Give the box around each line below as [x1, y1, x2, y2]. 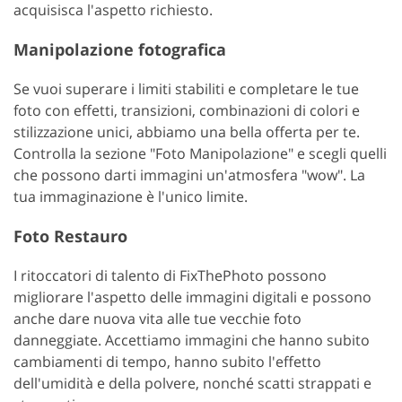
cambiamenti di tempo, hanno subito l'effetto [13, 351, 321, 371]
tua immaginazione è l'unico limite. [13, 186, 248, 206]
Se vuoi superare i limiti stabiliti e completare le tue [13, 78, 359, 99]
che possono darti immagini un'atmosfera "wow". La [13, 164, 365, 185]
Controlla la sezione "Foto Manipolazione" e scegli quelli [13, 143, 387, 163]
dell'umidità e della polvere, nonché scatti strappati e [13, 372, 371, 393]
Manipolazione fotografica [13, 38, 226, 60]
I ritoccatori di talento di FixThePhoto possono [13, 265, 327, 285]
